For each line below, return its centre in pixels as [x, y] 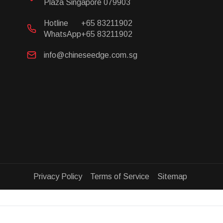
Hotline [56, 23]
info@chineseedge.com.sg [91, 55]
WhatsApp [63, 34]
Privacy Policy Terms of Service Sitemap [110, 176]
